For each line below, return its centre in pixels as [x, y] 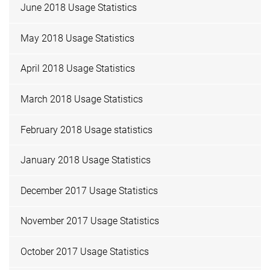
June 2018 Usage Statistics [79, 8]
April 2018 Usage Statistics [78, 69]
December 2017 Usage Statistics [89, 190]
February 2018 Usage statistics [87, 130]
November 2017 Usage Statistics [90, 221]
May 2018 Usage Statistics [78, 38]
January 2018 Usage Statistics [86, 160]
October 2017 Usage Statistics [85, 251]
